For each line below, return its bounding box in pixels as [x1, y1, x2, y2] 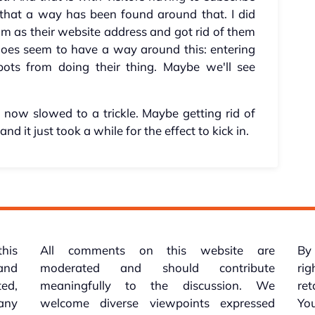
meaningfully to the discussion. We [39, 278, 276, 293]
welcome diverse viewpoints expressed [39, 295, 276, 311]
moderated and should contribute [39, 260, 276, 276]
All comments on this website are [39, 243, 276, 258]
